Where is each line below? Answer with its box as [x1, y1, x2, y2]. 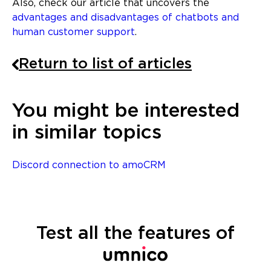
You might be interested [12, 103, 240, 120]
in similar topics [12, 125, 162, 142]
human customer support [12, 28, 135, 38]
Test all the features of [36, 226, 235, 243]
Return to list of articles [19, 57, 192, 71]
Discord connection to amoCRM [12, 161, 166, 171]
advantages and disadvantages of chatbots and [12, 13, 239, 23]
